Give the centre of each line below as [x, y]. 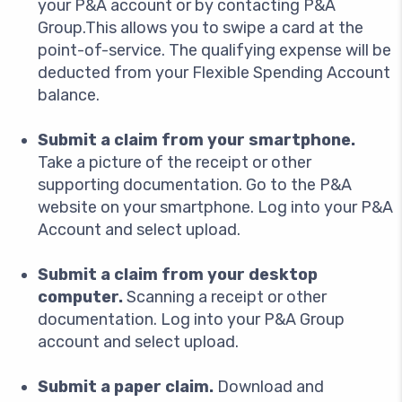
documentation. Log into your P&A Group [191, 319]
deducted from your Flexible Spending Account [214, 73]
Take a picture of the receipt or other [175, 162]
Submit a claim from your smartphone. [197, 140]
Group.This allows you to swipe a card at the [201, 28]
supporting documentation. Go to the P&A [195, 185]
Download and [269, 387]
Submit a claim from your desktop [178, 275]
